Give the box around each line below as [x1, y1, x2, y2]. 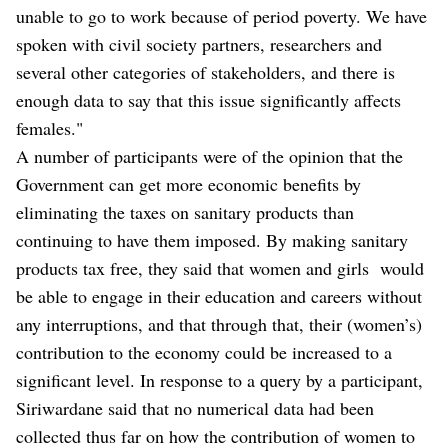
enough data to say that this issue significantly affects [16, 88, 401, 113]
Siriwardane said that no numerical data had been [16, 396, 374, 421]
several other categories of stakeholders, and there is [16, 60, 395, 85]
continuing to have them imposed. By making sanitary [16, 228, 408, 253]
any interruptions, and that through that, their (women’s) [16, 312, 422, 337]
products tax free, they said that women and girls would [16, 256, 424, 281]
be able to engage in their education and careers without [16, 284, 422, 309]
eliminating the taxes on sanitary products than [16, 200, 354, 225]
